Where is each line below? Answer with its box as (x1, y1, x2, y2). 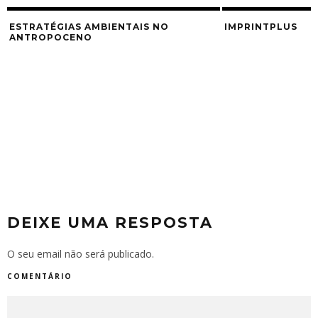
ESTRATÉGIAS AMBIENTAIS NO (9, 21, 169, 33)
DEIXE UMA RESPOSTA (7, 214, 213, 232)
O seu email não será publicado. (7, 247, 154, 261)
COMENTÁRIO (7, 271, 72, 282)
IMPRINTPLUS (224, 21, 297, 33)
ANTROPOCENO (9, 32, 92, 43)
